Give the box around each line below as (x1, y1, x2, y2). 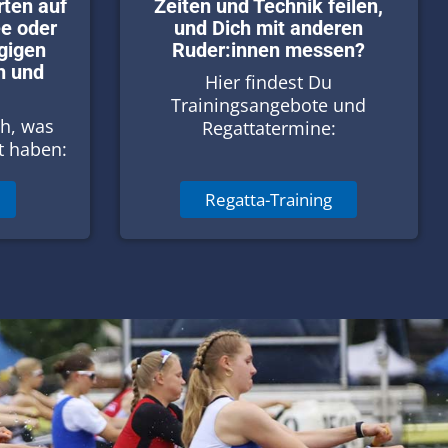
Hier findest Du (205, 69, 333, 94)
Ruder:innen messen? (172, 37, 366, 62)
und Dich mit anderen (174, 15, 364, 40)
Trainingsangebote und (171, 92, 367, 117)
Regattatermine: (201, 115, 336, 140)
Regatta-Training (205, 187, 333, 211)
